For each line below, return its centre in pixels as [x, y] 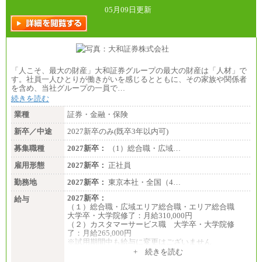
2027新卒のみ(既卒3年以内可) [118, 132]
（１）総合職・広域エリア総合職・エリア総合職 [155, 207]
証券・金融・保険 [98, 115]
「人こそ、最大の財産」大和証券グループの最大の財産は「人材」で [129, 71]
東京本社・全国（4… [144, 182]
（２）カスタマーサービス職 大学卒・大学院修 [151, 225]
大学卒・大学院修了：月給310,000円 [130, 216]
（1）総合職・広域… [144, 149]
